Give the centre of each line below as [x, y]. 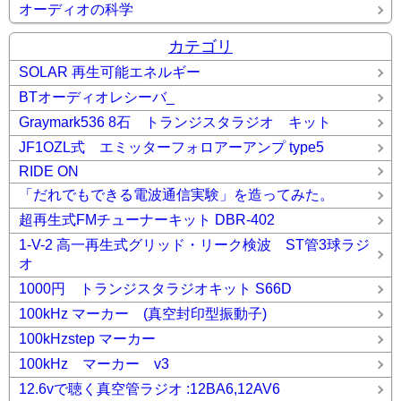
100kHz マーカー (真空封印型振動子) [143, 314]
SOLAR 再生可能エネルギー [110, 72]
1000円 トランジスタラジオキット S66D [155, 289]
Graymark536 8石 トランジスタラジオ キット [175, 122]
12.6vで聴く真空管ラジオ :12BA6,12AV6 [149, 389]
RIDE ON [49, 171]
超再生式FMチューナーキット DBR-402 [147, 220]
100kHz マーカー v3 [94, 364]
